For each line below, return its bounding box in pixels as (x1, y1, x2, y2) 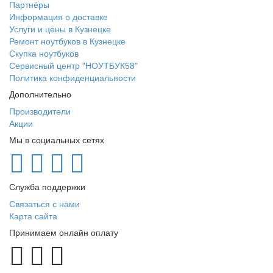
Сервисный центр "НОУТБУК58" (9, 61, 138, 71)
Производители (9, 107, 71, 116)
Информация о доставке (9, 12, 108, 22)
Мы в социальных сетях (9, 135, 104, 145)
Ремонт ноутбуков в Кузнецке (9, 37, 126, 46)
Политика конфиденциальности (9, 73, 136, 83)
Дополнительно (9, 90, 71, 99)
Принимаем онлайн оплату (9, 228, 118, 238)
